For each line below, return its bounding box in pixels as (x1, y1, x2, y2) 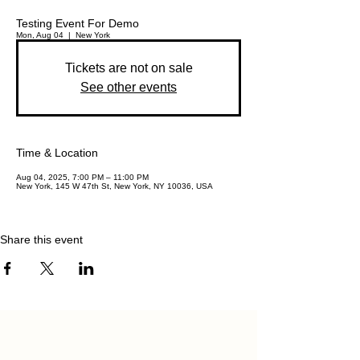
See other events (80, 80, 177, 95)
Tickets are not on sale (64, 61, 193, 76)
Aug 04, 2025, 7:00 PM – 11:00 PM (16, 173, 149, 182)
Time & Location (16, 146, 98, 160)
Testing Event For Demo (16, 17, 139, 31)
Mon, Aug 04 (16, 31, 63, 40)
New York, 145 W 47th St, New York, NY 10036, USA (16, 182, 213, 191)
